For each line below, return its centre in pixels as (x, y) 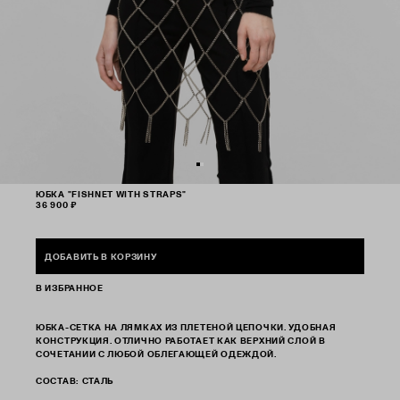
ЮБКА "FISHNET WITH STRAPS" (112, 194)
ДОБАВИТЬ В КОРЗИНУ (101, 256)
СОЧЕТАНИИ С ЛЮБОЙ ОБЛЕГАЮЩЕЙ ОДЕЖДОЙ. (156, 354)
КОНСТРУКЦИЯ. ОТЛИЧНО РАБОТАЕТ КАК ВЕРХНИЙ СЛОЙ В (181, 340)
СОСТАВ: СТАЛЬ (75, 380)
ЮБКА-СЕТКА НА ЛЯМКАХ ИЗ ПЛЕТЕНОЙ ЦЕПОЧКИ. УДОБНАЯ (186, 327)
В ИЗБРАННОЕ (70, 287)
